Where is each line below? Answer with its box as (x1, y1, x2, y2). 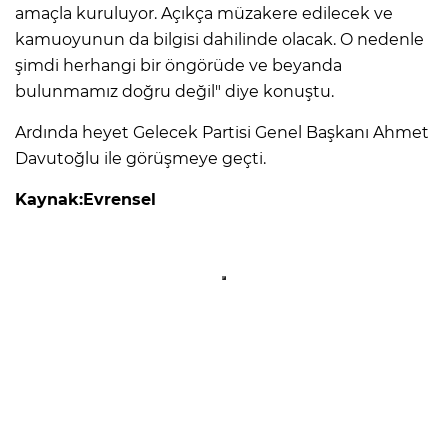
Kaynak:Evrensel (15, 189, 156, 209)
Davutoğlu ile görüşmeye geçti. (15, 148, 266, 168)
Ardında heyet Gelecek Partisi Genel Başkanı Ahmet (15, 122, 429, 142)
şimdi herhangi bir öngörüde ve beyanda (15, 55, 342, 75)
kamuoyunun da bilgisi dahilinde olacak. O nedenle (15, 29, 424, 49)
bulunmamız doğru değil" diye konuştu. (15, 81, 334, 101)
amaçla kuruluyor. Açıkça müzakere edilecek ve (15, 3, 393, 23)
